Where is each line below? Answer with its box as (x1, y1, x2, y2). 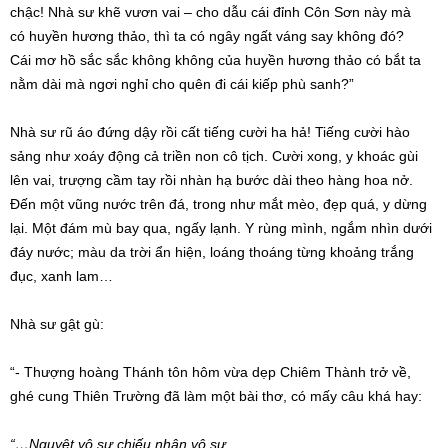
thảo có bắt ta (330, 52, 421, 69)
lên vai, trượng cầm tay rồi (10, 172, 180, 189)
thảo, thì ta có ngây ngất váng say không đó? (114, 28, 404, 45)
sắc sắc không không (80, 52, 214, 69)
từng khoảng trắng (293, 244, 414, 261)
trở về (370, 364, 407, 381)
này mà (360, 4, 411, 21)
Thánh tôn (123, 364, 188, 381)
